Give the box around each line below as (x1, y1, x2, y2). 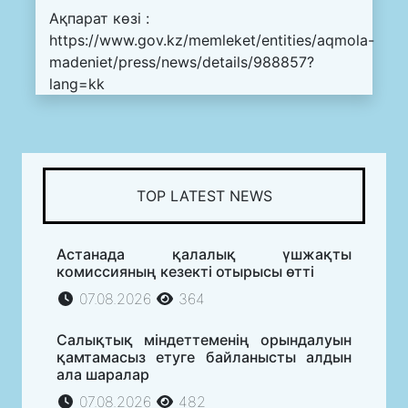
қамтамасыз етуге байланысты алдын (56, 347, 352, 366)
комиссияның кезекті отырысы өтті (56, 261, 314, 280)
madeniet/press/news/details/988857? (49, 52, 314, 71)
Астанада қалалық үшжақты (56, 244, 352, 263)
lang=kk (49, 74, 105, 93)
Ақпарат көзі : (49, 8, 149, 27)
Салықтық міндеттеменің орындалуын (56, 330, 352, 349)
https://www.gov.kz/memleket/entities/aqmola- (49, 30, 374, 49)
